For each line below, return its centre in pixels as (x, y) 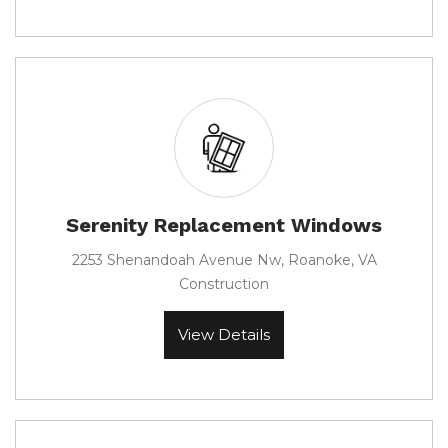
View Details (224, 334)
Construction (224, 284)
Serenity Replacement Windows (224, 225)
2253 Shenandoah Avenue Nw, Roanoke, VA (224, 260)
